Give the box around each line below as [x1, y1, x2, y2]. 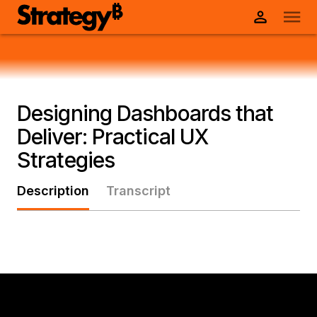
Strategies [17, 147, 115, 173]
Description [17, 183, 89, 198]
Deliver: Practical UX [17, 124, 209, 149]
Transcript [106, 183, 171, 198]
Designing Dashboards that [17, 100, 274, 126]
